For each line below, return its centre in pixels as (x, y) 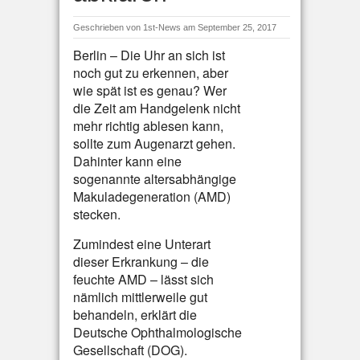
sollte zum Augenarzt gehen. (154, 143)
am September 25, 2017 (230, 27)
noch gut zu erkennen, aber (151, 73)
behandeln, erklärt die (135, 315)
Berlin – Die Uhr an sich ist (149, 55)
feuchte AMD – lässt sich (143, 279)
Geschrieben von (108, 27)
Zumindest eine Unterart (142, 244)
